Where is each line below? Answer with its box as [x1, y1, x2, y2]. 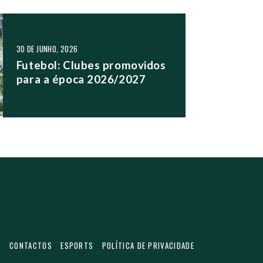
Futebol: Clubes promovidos [16, 58, 166, 72]
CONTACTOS [9, 239, 52, 251]
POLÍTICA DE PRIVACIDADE [102, 239, 194, 251]
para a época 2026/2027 [16, 72, 146, 86]
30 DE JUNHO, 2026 [16, 43, 78, 55]
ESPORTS [60, 239, 94, 251]
